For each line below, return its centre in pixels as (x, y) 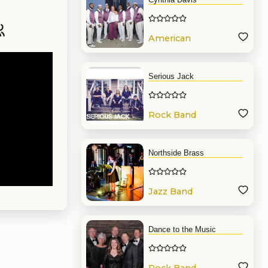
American (170, 39)
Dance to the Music (182, 229)
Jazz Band (170, 192)
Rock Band (172, 115)
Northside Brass (176, 153)
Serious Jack (171, 76)
